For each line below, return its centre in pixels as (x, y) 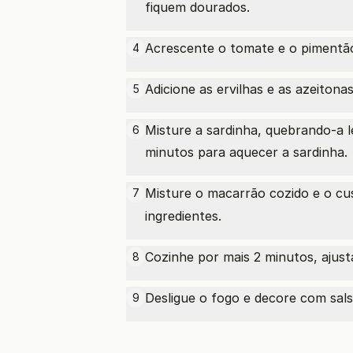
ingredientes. (183, 216)
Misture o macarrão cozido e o (240, 193)
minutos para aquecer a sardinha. (246, 152)
